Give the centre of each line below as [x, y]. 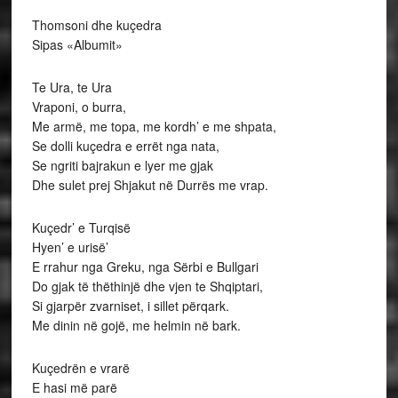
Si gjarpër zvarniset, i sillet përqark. [130, 305]
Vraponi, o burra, [79, 106]
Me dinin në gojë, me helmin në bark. [136, 325]
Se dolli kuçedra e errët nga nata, [125, 145]
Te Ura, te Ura [72, 87]
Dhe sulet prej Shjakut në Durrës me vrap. [150, 184]
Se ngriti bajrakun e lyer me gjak [122, 165]
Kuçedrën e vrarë [80, 367]
